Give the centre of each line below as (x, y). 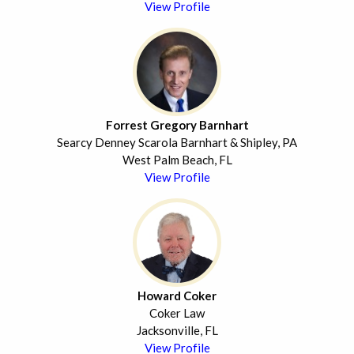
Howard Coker (177, 296)
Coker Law (177, 313)
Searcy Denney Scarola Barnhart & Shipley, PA (177, 143)
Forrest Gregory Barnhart (177, 125)
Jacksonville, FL (177, 331)
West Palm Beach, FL (177, 160)
